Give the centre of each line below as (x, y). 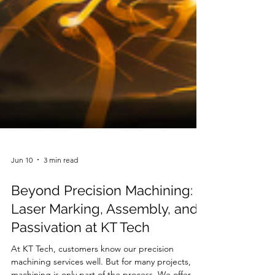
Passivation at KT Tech (80, 249)
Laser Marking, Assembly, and (105, 231)
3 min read (61, 182)
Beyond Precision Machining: (102, 212)
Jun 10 (22, 182)
